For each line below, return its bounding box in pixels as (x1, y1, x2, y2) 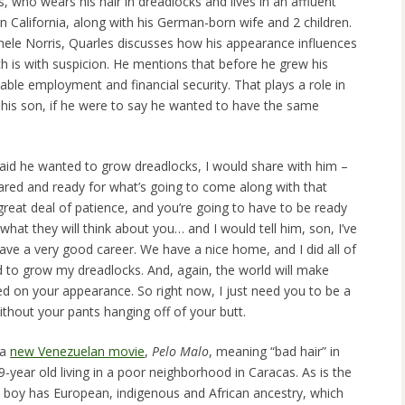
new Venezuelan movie (10, 343, 145, 361)
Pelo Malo (152, 343, 209, 361)
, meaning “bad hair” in (209, 343, 340, 361)
